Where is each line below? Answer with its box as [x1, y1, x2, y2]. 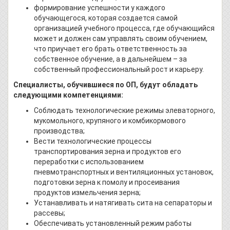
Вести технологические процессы [34, 137, 151, 145]
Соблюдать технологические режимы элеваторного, [34, 106, 215, 114]
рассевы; [34, 208, 65, 217]
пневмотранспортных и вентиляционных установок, [34, 167, 214, 176]
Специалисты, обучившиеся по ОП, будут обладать [13, 80, 198, 89]
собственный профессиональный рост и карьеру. [34, 65, 204, 73]
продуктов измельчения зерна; [34, 188, 141, 197]
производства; [34, 126, 85, 135]
